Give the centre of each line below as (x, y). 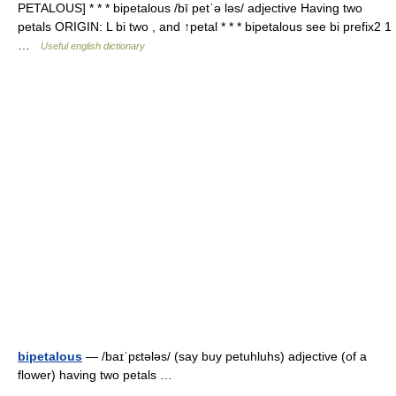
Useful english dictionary (93, 46)
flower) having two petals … (99, 374)
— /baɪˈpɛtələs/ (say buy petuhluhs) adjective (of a (225, 356)
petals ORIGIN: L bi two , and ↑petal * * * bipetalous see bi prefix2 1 (205, 26)
